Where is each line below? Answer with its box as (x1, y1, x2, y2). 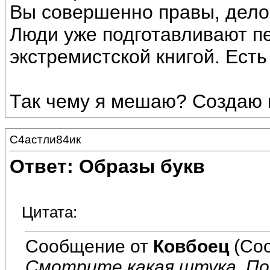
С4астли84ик (10, 133, 81, 146)
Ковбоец (153, 236, 229, 256)
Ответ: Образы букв (10, 155, 205, 178)
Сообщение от (25, 236, 153, 256)
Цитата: (22, 203, 77, 222)
